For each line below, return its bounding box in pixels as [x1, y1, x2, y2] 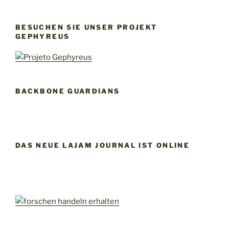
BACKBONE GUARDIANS [15, 86, 120, 95]
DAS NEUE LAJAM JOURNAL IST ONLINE [15, 141, 190, 150]
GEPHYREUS [15, 32, 70, 41]
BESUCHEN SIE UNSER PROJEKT [15, 23, 157, 32]
